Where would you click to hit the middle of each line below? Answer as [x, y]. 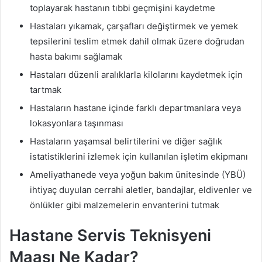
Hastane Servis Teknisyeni [110, 236]
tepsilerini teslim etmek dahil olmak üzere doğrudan [137, 42]
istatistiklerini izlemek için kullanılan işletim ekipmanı [139, 157]
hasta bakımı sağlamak [76, 57]
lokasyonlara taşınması [77, 123]
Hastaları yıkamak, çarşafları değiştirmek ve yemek [134, 26]
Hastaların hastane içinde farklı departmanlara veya [135, 108]
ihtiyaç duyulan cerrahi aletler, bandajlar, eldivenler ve [141, 190]
